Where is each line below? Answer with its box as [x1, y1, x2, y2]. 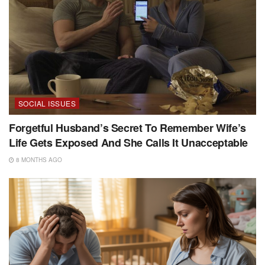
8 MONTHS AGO [14, 155, 62, 164]
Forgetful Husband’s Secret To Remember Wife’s [9, 119, 246, 135]
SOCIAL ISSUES [18, 98, 76, 108]
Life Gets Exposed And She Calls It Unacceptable [9, 134, 248, 150]
